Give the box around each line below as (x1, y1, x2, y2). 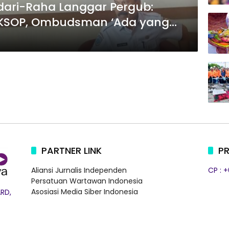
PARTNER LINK (41, 144, 102, 157)
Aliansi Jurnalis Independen (31, 165, 127, 175)
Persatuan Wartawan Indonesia (31, 176, 143, 186)
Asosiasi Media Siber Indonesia (31, 187, 138, 197)
